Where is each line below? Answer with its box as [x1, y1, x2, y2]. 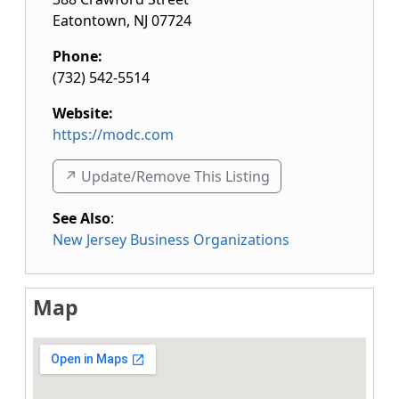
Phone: [53, 46, 102, 66]
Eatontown [53, 11, 126, 30]
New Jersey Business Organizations [53, 230, 289, 249]
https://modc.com [53, 125, 174, 144]
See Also [53, 208, 110, 228]
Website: [53, 103, 113, 123]
